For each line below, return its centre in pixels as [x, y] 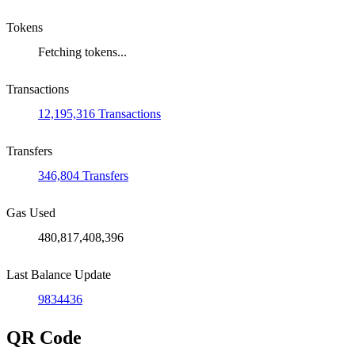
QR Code [44, 338]
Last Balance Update [59, 275]
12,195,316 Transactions [99, 114]
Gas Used [31, 213]
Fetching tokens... [82, 52]
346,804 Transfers [83, 176]
